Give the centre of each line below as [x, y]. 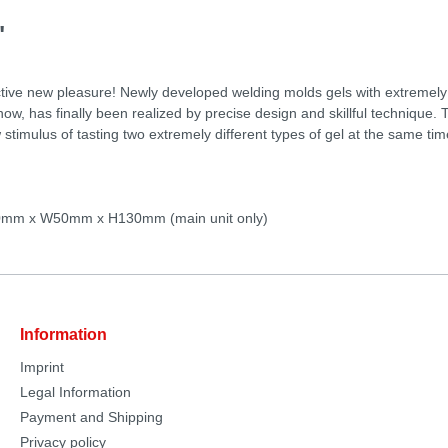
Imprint [42, 367]
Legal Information [75, 392]
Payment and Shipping [91, 417]
